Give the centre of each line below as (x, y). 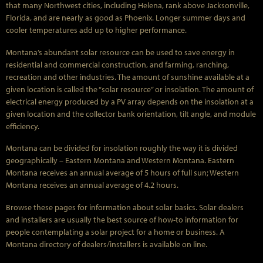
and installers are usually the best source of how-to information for (122, 220)
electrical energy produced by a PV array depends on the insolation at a (130, 101)
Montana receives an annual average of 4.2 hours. (92, 185)
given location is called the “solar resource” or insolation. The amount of (130, 89)
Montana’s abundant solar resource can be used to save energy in (120, 52)
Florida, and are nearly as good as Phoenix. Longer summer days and (126, 17)
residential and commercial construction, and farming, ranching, (117, 64)
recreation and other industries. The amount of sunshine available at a (128, 77)
